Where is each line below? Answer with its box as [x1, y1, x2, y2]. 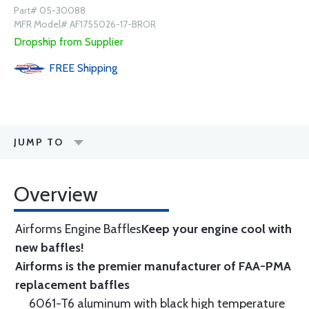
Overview [14, 181, 98, 207]
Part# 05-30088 [14, 4, 86, 17]
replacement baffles [15, 277, 130, 292]
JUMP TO [14, 136, 63, 148]
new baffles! [15, 240, 84, 255]
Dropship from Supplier [14, 35, 123, 48]
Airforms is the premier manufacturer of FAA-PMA [15, 259, 291, 274]
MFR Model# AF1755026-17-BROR [14, 18, 156, 30]
